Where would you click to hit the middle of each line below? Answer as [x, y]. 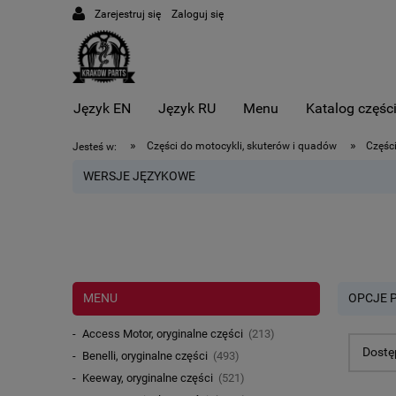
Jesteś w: [95, 146]
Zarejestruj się [128, 15]
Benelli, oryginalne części [145, 356]
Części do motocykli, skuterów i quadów [241, 145]
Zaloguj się [198, 15]
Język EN [102, 109]
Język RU [187, 109]
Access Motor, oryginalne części [162, 334]
